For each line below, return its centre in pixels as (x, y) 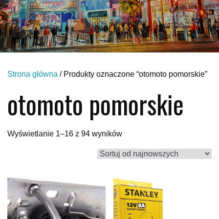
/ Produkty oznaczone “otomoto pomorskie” (132, 74)
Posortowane (145, 133)
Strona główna (33, 74)
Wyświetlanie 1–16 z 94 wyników (65, 134)
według (134, 147)
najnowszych (144, 161)
